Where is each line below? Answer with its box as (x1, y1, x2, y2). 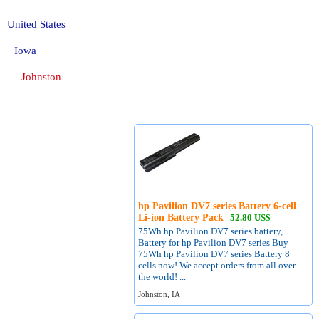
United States (7, 19, 66, 30)
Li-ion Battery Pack (138, 212, 224, 223)
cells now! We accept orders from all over (138, 260, 296, 271)
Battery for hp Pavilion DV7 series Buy (138, 237, 289, 248)
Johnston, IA (138, 290, 181, 298)
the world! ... (138, 271, 187, 282)
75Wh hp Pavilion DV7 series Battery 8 (138, 249, 291, 259)
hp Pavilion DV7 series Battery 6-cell (138, 201, 297, 211)
